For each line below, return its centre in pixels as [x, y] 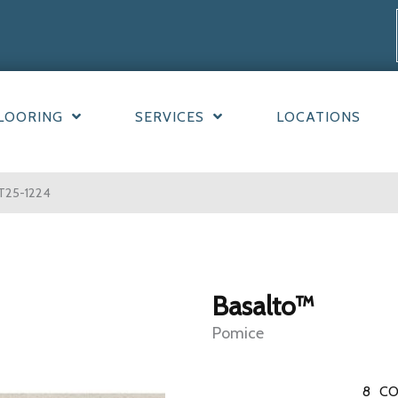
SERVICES [169, 117]
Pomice [238, 334]
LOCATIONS [318, 117]
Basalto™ [263, 306]
